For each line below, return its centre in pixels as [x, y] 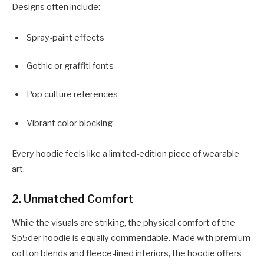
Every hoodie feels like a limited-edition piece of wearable [126, 154]
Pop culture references [72, 95]
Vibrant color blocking [70, 123]
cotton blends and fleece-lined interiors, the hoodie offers [127, 254]
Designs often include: [56, 7]
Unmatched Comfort [79, 199]
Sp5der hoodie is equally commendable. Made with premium [131, 238]
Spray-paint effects [65, 38]
